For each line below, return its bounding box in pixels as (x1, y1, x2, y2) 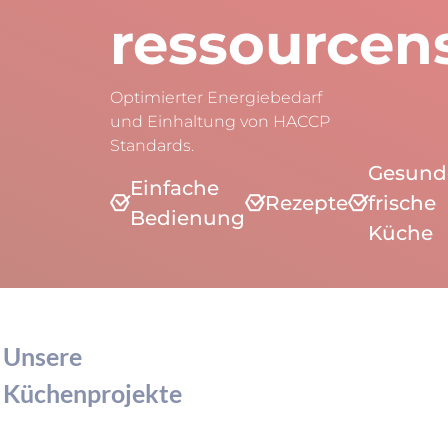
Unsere (3, 343, 82, 371)
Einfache (130, 176, 219, 200)
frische (368, 191, 436, 215)
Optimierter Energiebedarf (110, 88, 322, 107)
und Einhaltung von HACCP (110, 112, 330, 131)
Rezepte (265, 191, 348, 215)
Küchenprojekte (3, 380, 182, 408)
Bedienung (130, 206, 245, 230)
